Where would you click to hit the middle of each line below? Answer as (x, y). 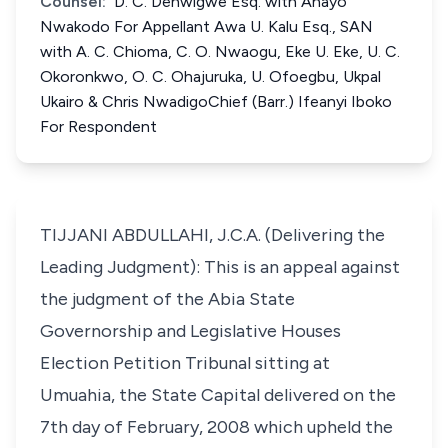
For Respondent (98, 126)
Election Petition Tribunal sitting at (185, 363)
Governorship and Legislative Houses (190, 331)
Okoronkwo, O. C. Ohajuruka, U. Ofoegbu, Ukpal (210, 76)
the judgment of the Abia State (167, 299)
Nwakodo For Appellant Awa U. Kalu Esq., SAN (206, 26)
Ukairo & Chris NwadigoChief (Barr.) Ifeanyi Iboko (216, 101)
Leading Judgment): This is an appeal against (220, 267)
